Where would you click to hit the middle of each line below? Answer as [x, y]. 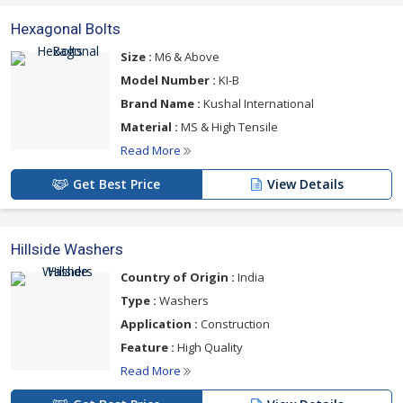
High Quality [209, 347]
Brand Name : [161, 103]
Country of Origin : [178, 277]
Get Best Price [116, 184]
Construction [234, 323]
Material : [149, 126]
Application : [159, 323]
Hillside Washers [67, 249]
